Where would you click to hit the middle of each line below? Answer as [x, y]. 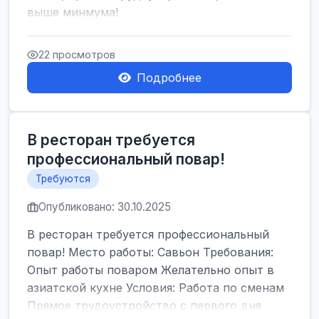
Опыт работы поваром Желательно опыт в [151, 270]
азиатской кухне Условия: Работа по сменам [156, 288]
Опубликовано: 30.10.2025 [105, 207]
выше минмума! [73, 12]
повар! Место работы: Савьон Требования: [150, 252]
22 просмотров [77, 54]
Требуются [63, 179]
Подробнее [169, 78]
